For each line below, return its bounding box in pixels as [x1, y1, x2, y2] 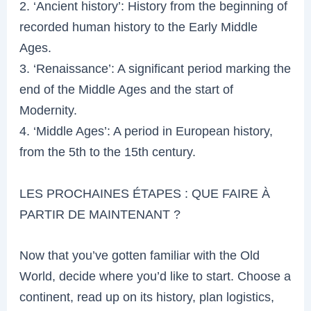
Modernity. [19, 103, 78, 118]
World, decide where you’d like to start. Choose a [19, 268, 292, 283]
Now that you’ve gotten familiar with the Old [19, 247, 260, 262]
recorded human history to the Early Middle [19, 19, 258, 35]
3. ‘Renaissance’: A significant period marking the [19, 61, 292, 76]
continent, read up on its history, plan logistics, [19, 289, 275, 304]
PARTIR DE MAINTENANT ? [19, 206, 181, 221]
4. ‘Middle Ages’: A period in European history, [19, 124, 274, 139]
